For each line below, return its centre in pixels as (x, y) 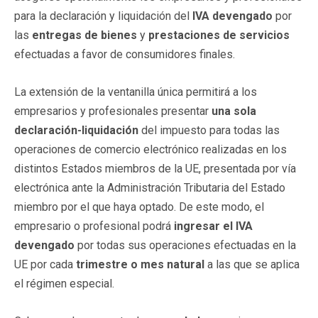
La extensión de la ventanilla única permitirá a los (136, 92)
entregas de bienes (84, 35)
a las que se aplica (252, 264)
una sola (234, 111)
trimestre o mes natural (140, 264)
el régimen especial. (64, 283)
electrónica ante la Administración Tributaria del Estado (150, 187)
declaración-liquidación (76, 130)
